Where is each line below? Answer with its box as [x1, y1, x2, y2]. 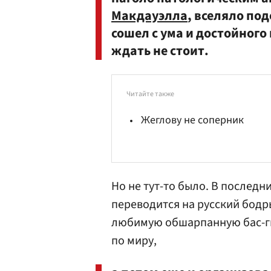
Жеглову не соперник [141, 113, 244, 128]
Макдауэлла [111, 6, 188, 25]
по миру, [111, 232, 157, 249]
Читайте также [126, 89, 174, 99]
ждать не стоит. [111, 41, 209, 60]
